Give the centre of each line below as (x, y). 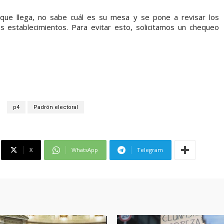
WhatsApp (85, 150)
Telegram (150, 150)
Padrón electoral (55, 107)
